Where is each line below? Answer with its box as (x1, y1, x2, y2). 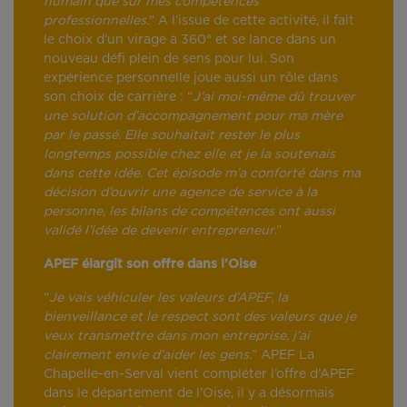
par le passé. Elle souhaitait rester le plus (44, 129, 300, 143)
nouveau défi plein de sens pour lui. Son (44, 53, 294, 66)
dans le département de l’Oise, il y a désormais (44, 387, 334, 401)
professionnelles (44, 15, 146, 28)
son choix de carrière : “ (44, 91, 193, 104)
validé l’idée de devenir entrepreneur (44, 224, 274, 238)
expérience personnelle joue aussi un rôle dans (44, 72, 338, 85)
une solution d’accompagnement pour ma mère (44, 110, 342, 124)
